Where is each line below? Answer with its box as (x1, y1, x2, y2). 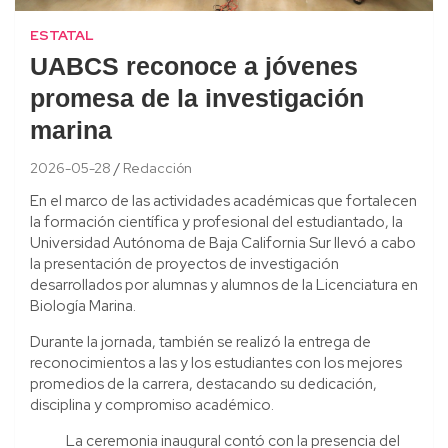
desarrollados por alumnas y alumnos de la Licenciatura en (30, 274, 418, 295)
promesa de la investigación (30, 78, 364, 122)
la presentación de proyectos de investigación (30, 253, 339, 274)
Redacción (123, 158, 192, 177)
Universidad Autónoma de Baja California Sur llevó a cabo (30, 232, 416, 253)
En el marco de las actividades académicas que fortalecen (30, 190, 417, 211)
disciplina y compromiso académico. (30, 394, 274, 415)
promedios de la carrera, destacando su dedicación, (30, 373, 377, 394)
